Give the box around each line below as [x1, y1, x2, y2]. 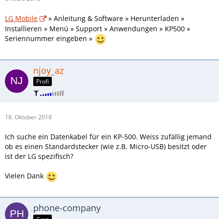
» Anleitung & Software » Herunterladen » [46, 13, 184, 23]
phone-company [33, 202, 101, 214]
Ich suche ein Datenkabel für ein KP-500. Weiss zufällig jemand [5, 132, 212, 142]
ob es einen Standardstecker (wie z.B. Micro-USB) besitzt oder [5, 142, 207, 152]
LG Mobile [5, 13, 38, 23]
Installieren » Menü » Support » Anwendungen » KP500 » [5, 23, 190, 33]
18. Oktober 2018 [5, 113, 52, 122]
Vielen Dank [5, 171, 45, 181]
